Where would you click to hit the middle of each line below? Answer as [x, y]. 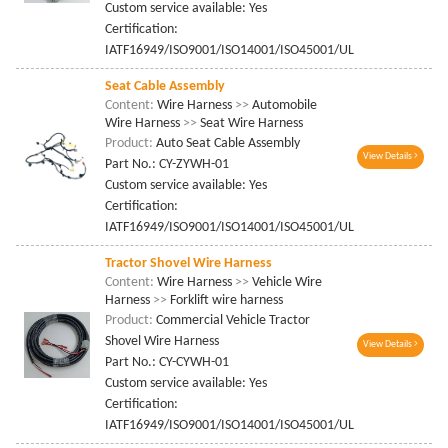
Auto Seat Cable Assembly [228, 144]
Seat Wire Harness [250, 124]
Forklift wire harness [225, 301]
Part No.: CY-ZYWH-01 [167, 165]
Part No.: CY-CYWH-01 [167, 363]
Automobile [283, 106]
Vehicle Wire [286, 283]
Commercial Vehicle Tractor [233, 321]
